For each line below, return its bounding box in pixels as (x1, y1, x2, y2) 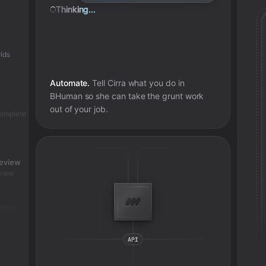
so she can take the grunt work (82, 91, 204, 101)
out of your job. (49, 104, 108, 114)
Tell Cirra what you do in (90, 78, 185, 88)
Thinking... (55, 4, 96, 14)
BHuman (49, 91, 83, 101)
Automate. (49, 78, 90, 88)
